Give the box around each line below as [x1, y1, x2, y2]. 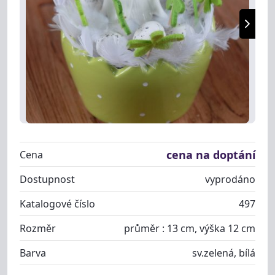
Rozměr [20, 221, 56, 235]
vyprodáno [205, 172, 255, 186]
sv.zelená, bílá [192, 246, 255, 260]
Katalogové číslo [20, 196, 95, 211]
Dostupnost [20, 172, 75, 186]
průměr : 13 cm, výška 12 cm [124, 221, 255, 235]
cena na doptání [166, 147, 255, 162]
